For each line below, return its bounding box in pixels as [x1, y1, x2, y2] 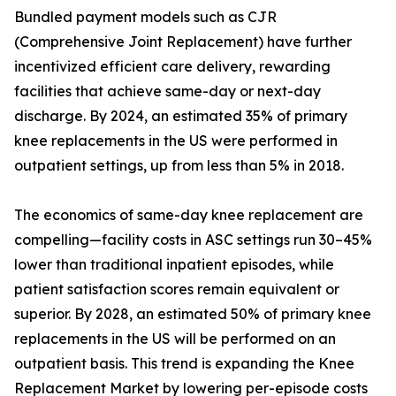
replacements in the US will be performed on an [14, 330, 336, 348]
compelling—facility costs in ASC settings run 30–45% [14, 231, 372, 249]
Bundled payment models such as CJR [14, 8, 277, 27]
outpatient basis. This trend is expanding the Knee [14, 354, 354, 373]
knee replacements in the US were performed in [14, 132, 338, 150]
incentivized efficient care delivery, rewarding [14, 57, 331, 76]
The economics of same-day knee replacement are [14, 206, 363, 225]
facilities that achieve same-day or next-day [14, 82, 321, 101]
